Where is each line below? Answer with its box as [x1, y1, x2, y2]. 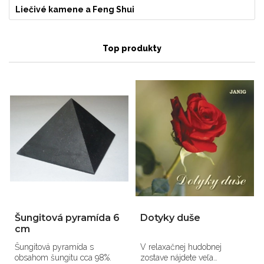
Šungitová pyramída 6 [15, 212, 120, 224]
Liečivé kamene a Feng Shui [15, 5, 134, 15]
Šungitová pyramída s [15, 242, 94, 252]
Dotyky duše [140, 212, 201, 224]
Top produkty [103, 44, 161, 54]
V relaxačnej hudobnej [140, 242, 222, 252]
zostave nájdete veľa [140, 253, 214, 263]
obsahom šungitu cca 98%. [15, 253, 111, 263]
